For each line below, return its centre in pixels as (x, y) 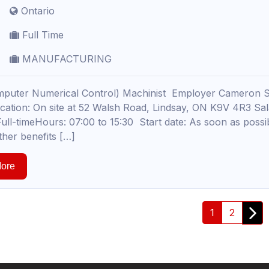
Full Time (41, 35)
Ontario (36, 11)
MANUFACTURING (65, 59)
